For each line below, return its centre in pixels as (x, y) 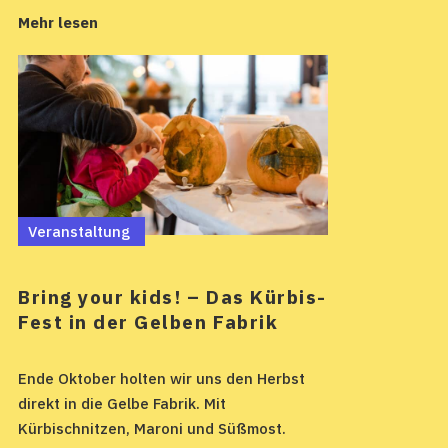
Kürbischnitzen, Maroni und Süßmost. (152, 428)
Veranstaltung (79, 232)
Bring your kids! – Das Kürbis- (172, 296)
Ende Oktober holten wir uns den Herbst (161, 378)
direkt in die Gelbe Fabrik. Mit (122, 403)
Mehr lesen (58, 23)
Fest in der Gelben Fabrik (148, 321)
